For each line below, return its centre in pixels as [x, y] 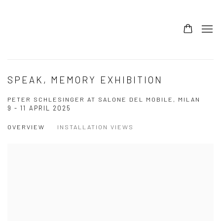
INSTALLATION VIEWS [95, 127]
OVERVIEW [26, 127]
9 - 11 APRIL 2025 [39, 108]
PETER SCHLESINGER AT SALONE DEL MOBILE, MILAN [104, 99]
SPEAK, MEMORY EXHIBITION [85, 80]
